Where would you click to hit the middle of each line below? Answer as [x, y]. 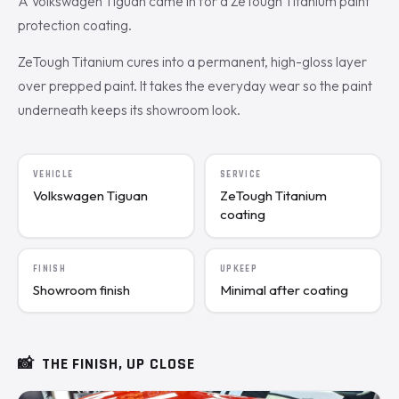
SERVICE [241, 175]
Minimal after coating [284, 289]
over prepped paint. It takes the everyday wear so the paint [195, 86]
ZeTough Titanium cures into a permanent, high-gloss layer [192, 62]
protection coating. [75, 26]
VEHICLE [53, 175]
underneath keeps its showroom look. [129, 110]
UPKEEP [239, 269]
